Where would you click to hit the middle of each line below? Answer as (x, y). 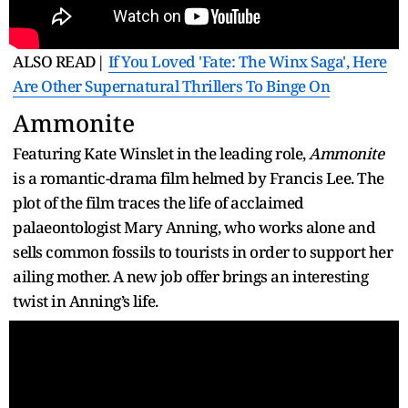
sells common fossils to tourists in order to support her (203, 251)
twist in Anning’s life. (86, 301)
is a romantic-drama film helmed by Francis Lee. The (199, 178)
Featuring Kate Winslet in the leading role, (161, 153)
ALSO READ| (61, 61)
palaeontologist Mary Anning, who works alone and (194, 227)
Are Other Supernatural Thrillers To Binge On (171, 86)
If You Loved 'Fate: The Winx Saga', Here (247, 61)
